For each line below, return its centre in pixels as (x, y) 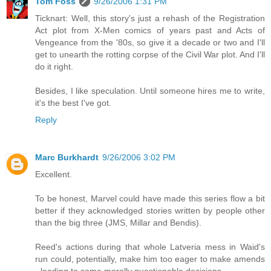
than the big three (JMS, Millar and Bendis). (118, 222)
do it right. (54, 66)
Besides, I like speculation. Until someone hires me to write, (150, 90)
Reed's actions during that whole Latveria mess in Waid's (150, 247)
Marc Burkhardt (67, 157)
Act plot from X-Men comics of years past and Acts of (150, 30)
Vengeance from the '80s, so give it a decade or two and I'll (150, 42)
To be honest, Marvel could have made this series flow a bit (150, 198)
